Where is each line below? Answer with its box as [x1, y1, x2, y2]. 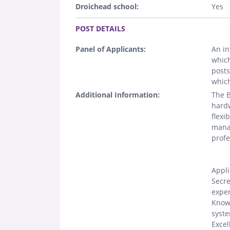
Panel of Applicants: [75, 44, 146, 54]
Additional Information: [75, 89, 160, 100]
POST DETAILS [75, 23, 125, 33]
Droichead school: [75, 1, 139, 11]
